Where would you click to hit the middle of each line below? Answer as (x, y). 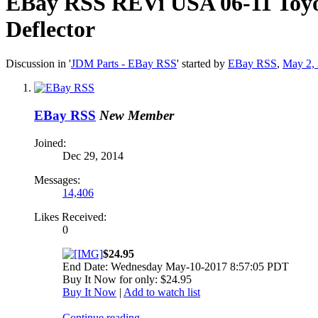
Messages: (57, 180)
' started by (202, 64)
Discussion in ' (38, 64)
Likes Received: (70, 216)
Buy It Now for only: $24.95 (127, 279)
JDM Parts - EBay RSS (124, 64)
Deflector (50, 29)
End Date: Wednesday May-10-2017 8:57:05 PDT (176, 266)
